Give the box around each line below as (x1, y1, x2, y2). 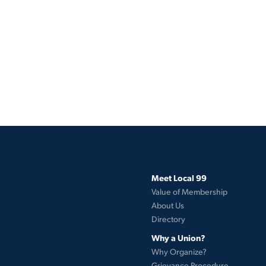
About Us (151, 200, 184, 210)
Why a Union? (151, 232, 205, 243)
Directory (151, 214, 185, 224)
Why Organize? (151, 246, 207, 256)
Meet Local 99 (151, 172, 207, 183)
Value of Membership (151, 186, 227, 197)
